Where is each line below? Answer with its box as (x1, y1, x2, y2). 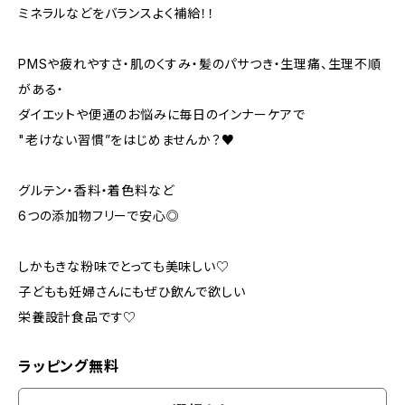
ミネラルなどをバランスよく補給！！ (18, 5, 215, 21)
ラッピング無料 (18, 357, 119, 375)
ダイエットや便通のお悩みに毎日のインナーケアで (18, 107, 306, 122)
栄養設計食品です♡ (18, 309, 137, 325)
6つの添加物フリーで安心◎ (18, 208, 180, 223)
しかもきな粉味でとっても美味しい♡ (18, 259, 230, 274)
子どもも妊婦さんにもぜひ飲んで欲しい (18, 284, 246, 299)
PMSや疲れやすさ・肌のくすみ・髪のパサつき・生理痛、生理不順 (18, 56, 381, 71)
